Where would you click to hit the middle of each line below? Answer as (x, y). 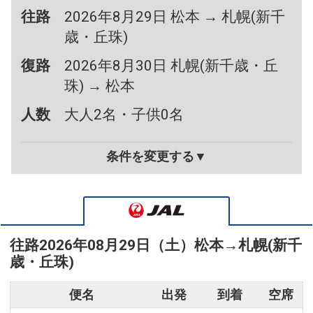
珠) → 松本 (100, 86)
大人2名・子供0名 (124, 115)
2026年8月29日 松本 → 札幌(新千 (175, 17)
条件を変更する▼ (156, 157)
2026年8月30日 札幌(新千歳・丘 (172, 66)
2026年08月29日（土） (117, 246)
